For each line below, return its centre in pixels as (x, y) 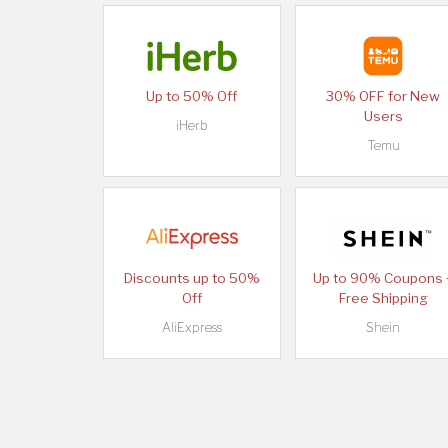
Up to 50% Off (192, 96)
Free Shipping (383, 298)
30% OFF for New (383, 96)
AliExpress (191, 328)
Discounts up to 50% (191, 278)
